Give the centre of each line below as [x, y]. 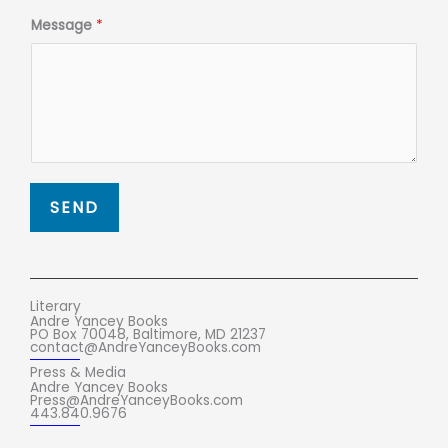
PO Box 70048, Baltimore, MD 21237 [148, 334]
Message [63, 25]
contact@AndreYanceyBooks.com [145, 347]
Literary [55, 306]
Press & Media [78, 372]
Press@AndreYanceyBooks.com [136, 400]
